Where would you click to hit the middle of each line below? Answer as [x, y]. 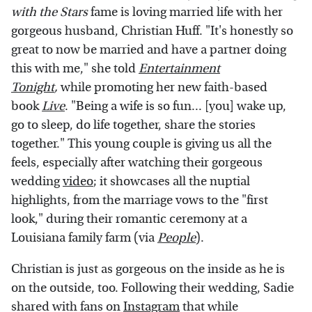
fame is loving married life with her [185, 12]
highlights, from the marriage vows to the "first [140, 200]
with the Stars [49, 12]
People [177, 237]
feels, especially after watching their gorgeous [137, 162]
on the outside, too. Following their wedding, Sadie [153, 288]
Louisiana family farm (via [84, 237]
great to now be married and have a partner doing [149, 49]
